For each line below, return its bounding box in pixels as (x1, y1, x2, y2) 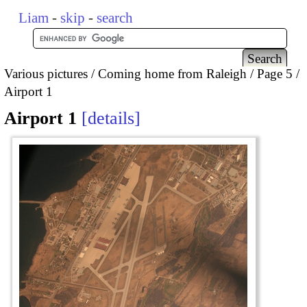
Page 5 (257, 66, 293, 81)
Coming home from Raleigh (98, 66, 247, 81)
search (97, 10, 134, 26)
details (88, 108, 134, 129)
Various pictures (4, 66, 88, 81)
